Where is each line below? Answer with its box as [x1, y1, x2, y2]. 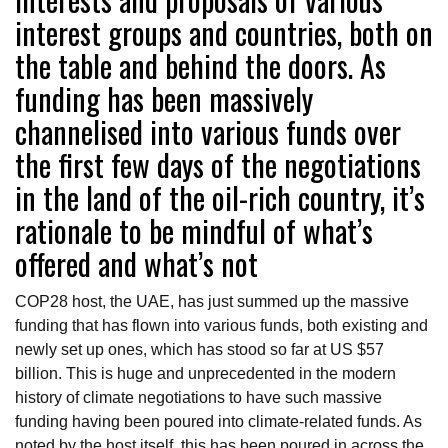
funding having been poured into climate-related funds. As [15, 412, 422, 430]
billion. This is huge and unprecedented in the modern [15, 364, 396, 382]
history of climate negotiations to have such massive [15, 388, 382, 406]
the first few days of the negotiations [15, 141, 421, 187]
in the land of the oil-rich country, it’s [15, 174, 425, 220]
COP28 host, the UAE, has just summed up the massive [15, 292, 409, 310]
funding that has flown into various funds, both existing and [15, 316, 428, 334]
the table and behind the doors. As [15, 42, 386, 88]
